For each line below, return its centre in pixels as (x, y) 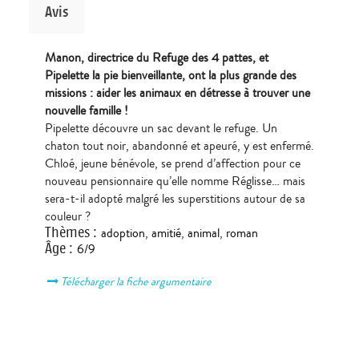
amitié (166, 233)
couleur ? (67, 216)
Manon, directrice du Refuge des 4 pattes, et (156, 57)
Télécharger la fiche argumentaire (137, 281)
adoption (123, 233)
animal (203, 233)
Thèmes (67, 232)
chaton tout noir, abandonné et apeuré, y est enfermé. (179, 145)
